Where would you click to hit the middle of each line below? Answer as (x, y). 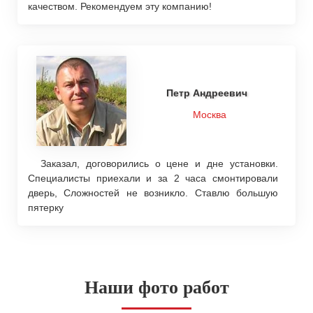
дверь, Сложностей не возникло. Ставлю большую (153, 192)
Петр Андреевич (210, 93)
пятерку (46, 207)
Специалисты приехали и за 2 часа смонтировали (153, 178)
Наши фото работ (156, 288)
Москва (210, 115)
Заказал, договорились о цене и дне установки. (153, 163)
